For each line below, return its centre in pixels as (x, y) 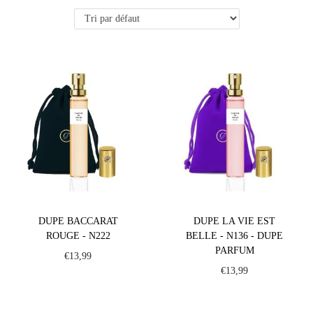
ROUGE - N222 (78, 235)
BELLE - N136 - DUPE (235, 235)
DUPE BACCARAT (78, 221)
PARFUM (234, 250)
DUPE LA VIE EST (235, 221)
